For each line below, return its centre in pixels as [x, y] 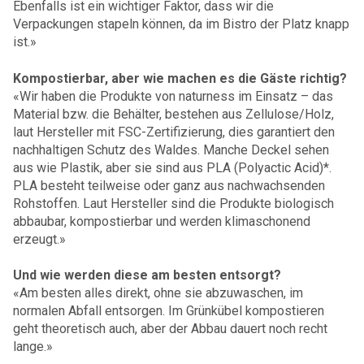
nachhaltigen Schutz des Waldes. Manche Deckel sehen [171, 149]
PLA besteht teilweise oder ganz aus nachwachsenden [169, 185]
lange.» [33, 347]
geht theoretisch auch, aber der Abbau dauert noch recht [170, 329]
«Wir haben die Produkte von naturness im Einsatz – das [173, 96]
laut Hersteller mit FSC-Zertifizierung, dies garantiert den [174, 132]
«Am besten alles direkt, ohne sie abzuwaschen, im [158, 293]
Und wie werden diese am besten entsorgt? [147, 275]
